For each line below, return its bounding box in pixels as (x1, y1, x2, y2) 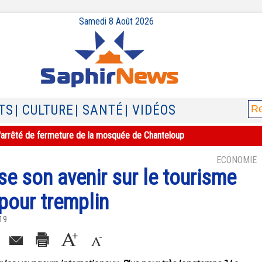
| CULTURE (15, 102, 74, 118)
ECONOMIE (216, 154, 257, 166)
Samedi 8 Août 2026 (79, 16, 154, 27)
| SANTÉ (75, 102, 123, 118)
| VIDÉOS (125, 102, 176, 118)
